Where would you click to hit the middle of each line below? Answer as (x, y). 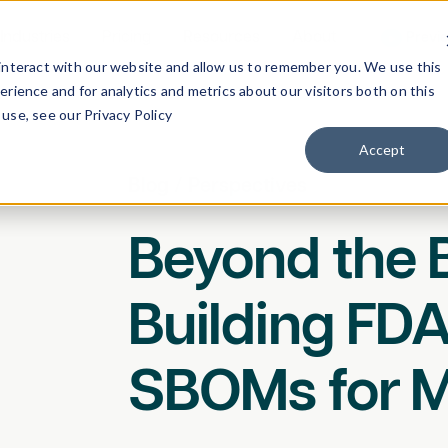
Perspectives (247, 185)
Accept (382, 149)
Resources (222, 37)
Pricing (126, 37)
